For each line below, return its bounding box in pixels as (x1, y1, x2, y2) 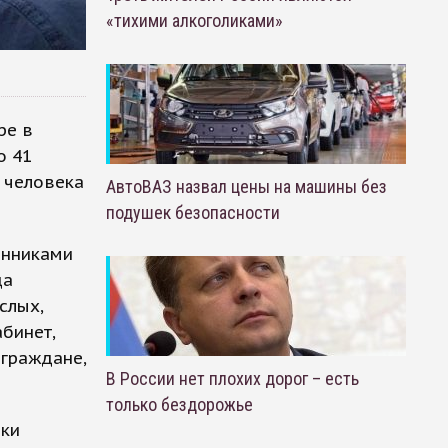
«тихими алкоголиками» (105, 10, 283, 31)
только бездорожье (105, 394, 253, 415)
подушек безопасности (105, 202, 280, 223)
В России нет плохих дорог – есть (105, 368, 359, 389)
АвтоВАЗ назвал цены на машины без (105, 176, 387, 197)
